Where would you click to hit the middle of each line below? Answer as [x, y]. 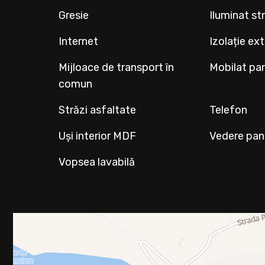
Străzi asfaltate [98, 110]
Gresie [74, 16]
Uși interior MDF [98, 136]
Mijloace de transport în [117, 68]
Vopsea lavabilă [97, 162]
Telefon [229, 110]
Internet [79, 42]
